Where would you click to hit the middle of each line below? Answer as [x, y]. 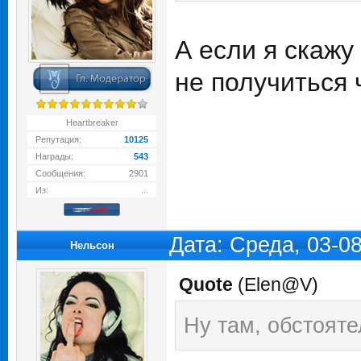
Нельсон [92, 245]
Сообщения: [60, 173]
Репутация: [58, 139]
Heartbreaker [92, 122]
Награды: [54, 156]
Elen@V [278, 284]
